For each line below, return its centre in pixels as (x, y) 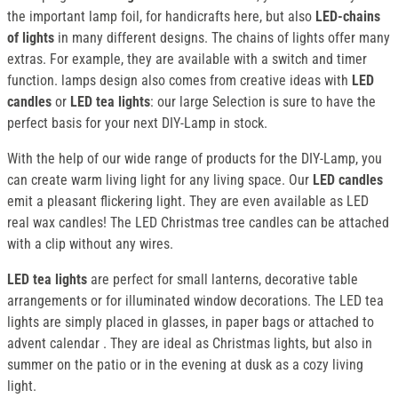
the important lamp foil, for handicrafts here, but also (159, 17)
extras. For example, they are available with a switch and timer (187, 60)
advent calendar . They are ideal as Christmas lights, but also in (190, 344)
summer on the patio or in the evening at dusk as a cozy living (185, 365)
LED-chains (346, 17)
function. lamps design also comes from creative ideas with (179, 81)
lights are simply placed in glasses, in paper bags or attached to (191, 322)
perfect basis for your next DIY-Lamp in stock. (137, 123)
